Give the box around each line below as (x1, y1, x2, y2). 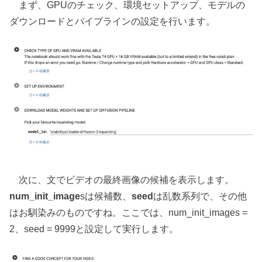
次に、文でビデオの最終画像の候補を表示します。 (9, 174, 235, 185)
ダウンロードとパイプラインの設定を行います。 (9, 15, 216, 26)
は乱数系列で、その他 (153, 190, 247, 201)
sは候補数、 (80, 190, 132, 201)
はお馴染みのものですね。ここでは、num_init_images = (9, 206, 248, 218)
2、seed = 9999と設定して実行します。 (9, 223, 179, 234)
